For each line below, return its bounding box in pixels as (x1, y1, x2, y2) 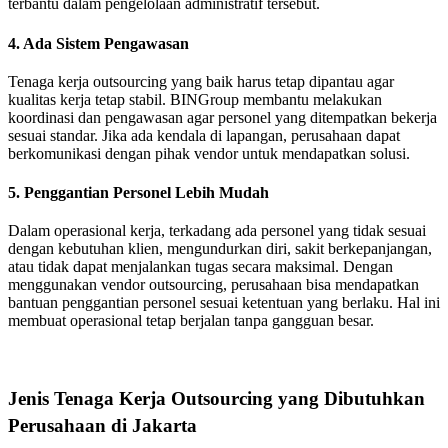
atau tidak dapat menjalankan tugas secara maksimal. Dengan (8, 258, 393, 276)
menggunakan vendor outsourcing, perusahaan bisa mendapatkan (8, 276, 419, 294)
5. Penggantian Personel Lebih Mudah (8, 184, 269, 202)
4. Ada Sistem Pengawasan (8, 34, 189, 52)
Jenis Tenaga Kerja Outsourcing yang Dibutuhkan (8, 387, 425, 409)
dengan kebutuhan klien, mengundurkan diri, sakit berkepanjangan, (8, 240, 432, 258)
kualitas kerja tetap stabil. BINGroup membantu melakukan (8, 90, 382, 108)
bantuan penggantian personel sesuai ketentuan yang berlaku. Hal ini (8, 294, 440, 312)
